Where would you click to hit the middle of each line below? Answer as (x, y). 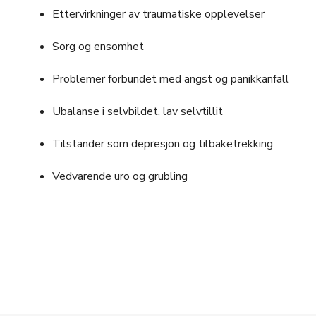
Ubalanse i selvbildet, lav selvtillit (137, 111)
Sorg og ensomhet (98, 47)
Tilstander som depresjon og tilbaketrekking (162, 144)
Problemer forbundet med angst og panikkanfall (170, 79)
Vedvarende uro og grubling (120, 176)
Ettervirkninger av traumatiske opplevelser (158, 14)
